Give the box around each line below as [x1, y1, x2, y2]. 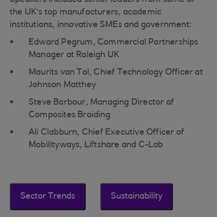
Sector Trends [20, 192, 75, 201]
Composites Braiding [29, 111, 110, 120]
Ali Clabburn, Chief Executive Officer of [29, 128, 185, 137]
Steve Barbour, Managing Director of [29, 98, 174, 107]
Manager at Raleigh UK [29, 51, 120, 60]
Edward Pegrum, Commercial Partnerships [29, 38, 199, 47]
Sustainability [111, 192, 162, 201]
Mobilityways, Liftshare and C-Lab [29, 141, 163, 150]
